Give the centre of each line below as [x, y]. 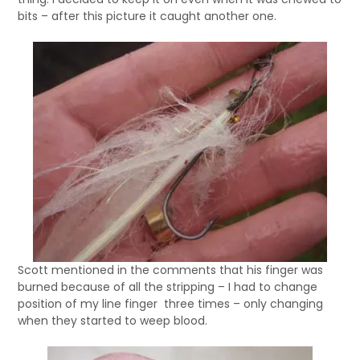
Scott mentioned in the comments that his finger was [171, 270]
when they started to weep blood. [113, 321]
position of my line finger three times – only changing [171, 304]
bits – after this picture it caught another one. [147, 16]
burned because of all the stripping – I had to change [168, 287]
